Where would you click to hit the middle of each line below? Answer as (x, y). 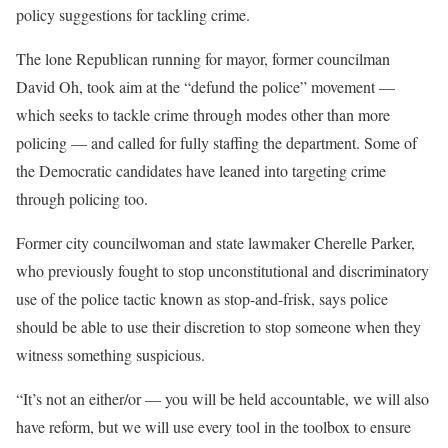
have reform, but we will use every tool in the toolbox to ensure (213, 427)
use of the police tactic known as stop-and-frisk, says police (202, 299)
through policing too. (82, 199)
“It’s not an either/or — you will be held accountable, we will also (222, 399)
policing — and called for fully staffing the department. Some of (216, 143)
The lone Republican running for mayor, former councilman (203, 59)
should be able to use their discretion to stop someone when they (218, 327)
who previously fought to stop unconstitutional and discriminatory (222, 271)
